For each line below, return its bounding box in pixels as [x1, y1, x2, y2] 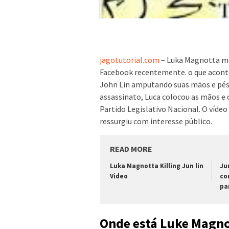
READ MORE [110, 143, 152, 154]
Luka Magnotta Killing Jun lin [110, 161, 203, 170]
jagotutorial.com [100, 54, 159, 65]
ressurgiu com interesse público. [100, 116, 212, 126]
